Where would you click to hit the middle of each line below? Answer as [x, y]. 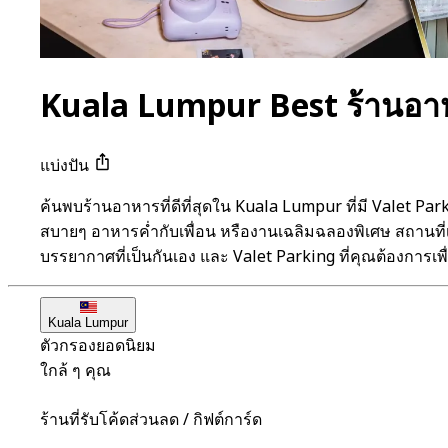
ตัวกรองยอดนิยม [98, 346]
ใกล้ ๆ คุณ [75, 371]
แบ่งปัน [66, 166]
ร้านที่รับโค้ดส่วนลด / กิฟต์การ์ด [151, 420]
